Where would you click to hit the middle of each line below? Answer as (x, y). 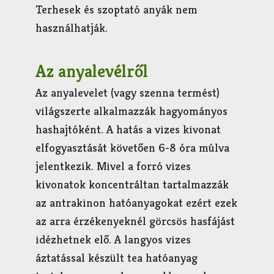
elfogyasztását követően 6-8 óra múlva (133, 147)
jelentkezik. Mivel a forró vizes (113, 165)
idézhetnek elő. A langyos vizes (113, 239)
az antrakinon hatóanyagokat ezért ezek (137, 202)
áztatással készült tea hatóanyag (117, 257)
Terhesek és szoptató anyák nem (117, 9)
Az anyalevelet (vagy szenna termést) (128, 92)
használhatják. (72, 28)
